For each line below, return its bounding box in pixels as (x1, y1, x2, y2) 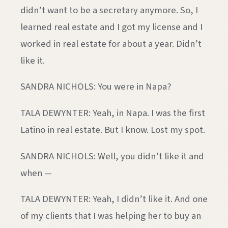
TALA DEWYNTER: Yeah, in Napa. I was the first (20, 106, 205, 120)
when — (20, 166, 52, 180)
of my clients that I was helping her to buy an (20, 209, 201, 223)
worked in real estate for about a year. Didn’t (20, 37, 202, 50)
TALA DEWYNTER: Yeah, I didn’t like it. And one (20, 192, 208, 206)
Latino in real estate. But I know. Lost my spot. (20, 123, 205, 136)
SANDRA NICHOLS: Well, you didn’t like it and (20, 149, 204, 163)
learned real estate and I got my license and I (20, 20, 203, 34)
